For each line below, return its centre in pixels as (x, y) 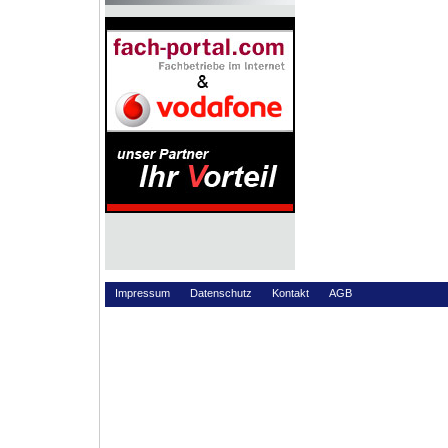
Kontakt (290, 292)
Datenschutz (221, 292)
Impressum (142, 292)
